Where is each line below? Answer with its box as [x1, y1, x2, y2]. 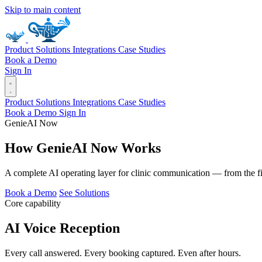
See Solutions [59, 187, 109, 198]
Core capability [5, 198, 61, 208]
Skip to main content [5, 5, 81, 15]
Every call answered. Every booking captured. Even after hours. [5, 247, 241, 258]
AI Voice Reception [5, 220, 120, 236]
